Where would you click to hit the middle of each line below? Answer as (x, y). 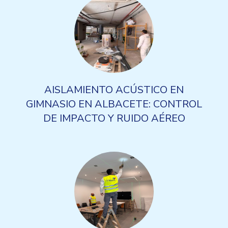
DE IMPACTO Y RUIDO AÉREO (114, 118)
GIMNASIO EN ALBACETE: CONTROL (114, 104)
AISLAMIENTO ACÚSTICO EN (114, 90)
